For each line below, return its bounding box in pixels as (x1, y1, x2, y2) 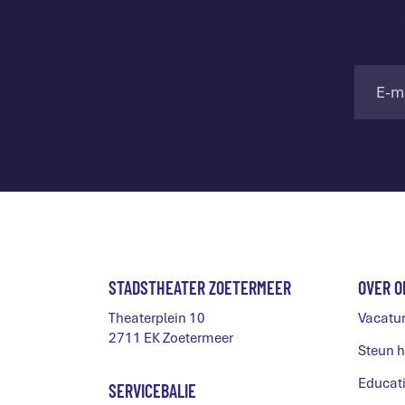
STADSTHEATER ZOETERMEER (108, 277, 291, 298)
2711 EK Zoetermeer (108, 329, 233, 347)
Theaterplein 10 (108, 309, 205, 327)
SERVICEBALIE (108, 380, 196, 401)
